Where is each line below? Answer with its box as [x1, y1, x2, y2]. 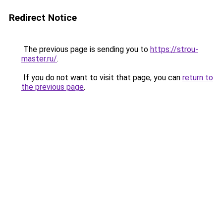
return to [182, 73, 213, 82]
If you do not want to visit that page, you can [21, 73, 182, 82]
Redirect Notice [9, 12, 77, 23]
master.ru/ [21, 54, 57, 63]
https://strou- [150, 45, 198, 54]
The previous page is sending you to [21, 45, 150, 54]
